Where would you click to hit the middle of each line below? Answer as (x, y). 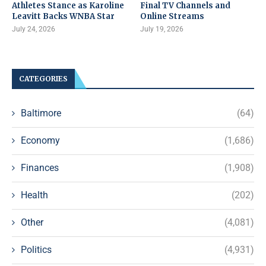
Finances (40, 167)
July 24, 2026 (34, 29)
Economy (40, 140)
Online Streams (172, 16)
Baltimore (41, 113)
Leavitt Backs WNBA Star (63, 16)
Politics (36, 249)
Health (34, 195)
